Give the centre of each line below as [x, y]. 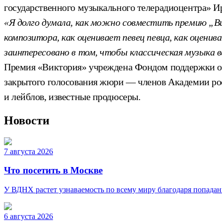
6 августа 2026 [28, 217]
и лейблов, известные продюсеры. [72, 96]
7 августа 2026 [28, 151]
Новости [27, 120]
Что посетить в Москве [53, 170]
